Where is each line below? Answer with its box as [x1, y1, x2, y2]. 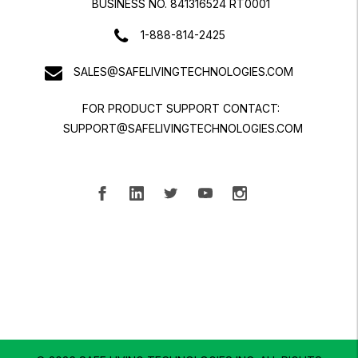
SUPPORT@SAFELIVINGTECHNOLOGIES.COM [63, 121, 303, 135]
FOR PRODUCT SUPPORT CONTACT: [82, 101, 280, 115]
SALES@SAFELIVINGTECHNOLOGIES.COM [73, 64, 293, 78]
